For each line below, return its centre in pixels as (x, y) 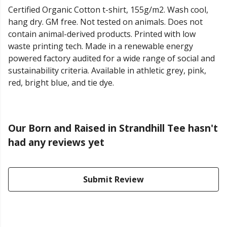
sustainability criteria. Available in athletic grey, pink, (107, 71)
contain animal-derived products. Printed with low (102, 34)
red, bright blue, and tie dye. (61, 83)
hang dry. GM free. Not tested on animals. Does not (105, 22)
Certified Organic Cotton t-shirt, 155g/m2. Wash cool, (108, 10)
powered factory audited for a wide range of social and (111, 59)
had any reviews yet (56, 142)
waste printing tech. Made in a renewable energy (101, 46)
